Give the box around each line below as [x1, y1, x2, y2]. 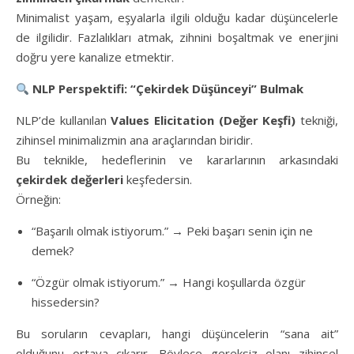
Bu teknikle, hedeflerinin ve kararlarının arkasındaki [16, 152, 338, 168]
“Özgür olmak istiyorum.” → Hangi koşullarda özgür [32, 274, 306, 290]
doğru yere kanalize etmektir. [16, 49, 174, 65]
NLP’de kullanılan [16, 112, 111, 128]
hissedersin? [32, 294, 100, 310]
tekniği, [296, 112, 339, 128]
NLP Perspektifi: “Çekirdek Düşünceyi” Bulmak [29, 81, 304, 96]
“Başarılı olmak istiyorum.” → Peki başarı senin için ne [32, 223, 313, 239]
